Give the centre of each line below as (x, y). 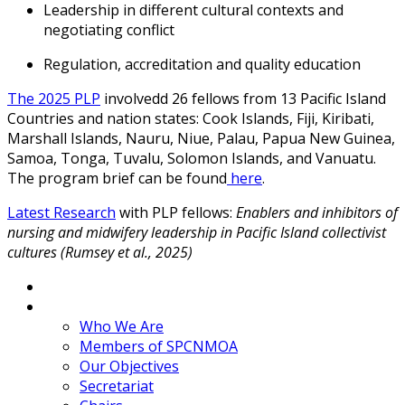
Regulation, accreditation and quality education (202, 64)
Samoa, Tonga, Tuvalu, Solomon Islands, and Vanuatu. (192, 158)
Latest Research (61, 212)
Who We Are (122, 326)
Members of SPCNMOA (159, 346)
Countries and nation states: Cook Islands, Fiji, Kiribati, (191, 118)
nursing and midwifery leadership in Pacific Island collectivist (197, 232)
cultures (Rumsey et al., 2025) (100, 252)
